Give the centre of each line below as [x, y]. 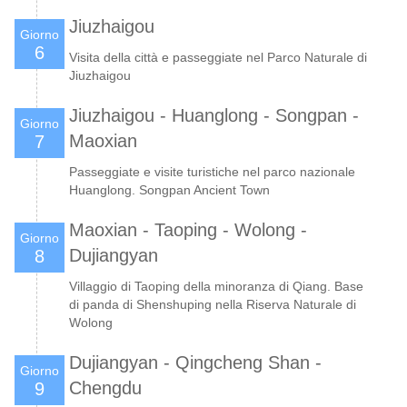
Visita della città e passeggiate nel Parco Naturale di [218, 57]
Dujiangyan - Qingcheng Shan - [195, 362]
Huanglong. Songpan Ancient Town [169, 189]
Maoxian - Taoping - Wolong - [188, 229]
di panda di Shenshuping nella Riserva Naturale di [213, 304]
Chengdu [105, 387]
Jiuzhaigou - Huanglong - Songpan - [214, 115]
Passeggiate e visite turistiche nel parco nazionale [212, 171]
